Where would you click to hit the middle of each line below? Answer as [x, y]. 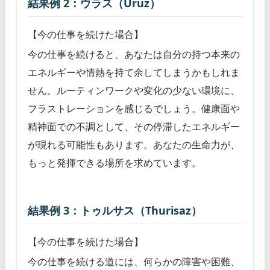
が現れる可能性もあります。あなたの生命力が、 [134, 145]
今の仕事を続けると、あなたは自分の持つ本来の [134, 55]
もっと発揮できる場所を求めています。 [115, 163]
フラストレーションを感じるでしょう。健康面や [134, 109]
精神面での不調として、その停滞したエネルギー [134, 127]
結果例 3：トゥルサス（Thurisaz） [115, 211]
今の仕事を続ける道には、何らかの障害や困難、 [134, 262]
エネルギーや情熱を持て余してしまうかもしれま [134, 73]
